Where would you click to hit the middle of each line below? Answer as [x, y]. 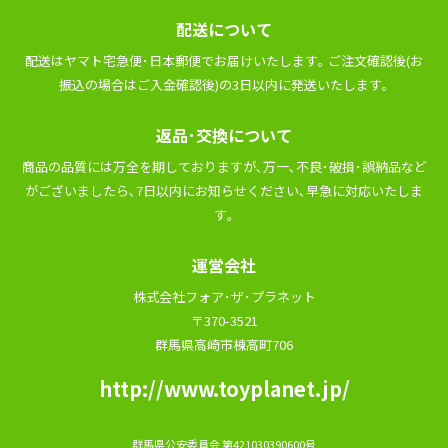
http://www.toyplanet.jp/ [224, 388]
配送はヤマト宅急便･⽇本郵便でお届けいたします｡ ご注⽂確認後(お [224, 60]
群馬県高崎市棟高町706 [224, 344]
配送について [224, 29]
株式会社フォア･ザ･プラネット [224, 296]
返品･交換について [224, 135]
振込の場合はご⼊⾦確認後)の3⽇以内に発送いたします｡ [224, 84]
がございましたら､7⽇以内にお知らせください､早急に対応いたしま [224, 190]
